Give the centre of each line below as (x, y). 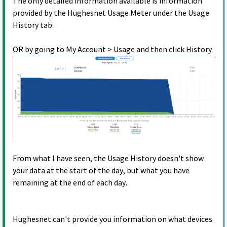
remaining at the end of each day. (70, 183)
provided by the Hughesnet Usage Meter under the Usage (111, 13)
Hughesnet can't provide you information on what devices (112, 220)
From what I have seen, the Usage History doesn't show (108, 159)
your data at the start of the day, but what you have (101, 171)
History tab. (33, 26)
